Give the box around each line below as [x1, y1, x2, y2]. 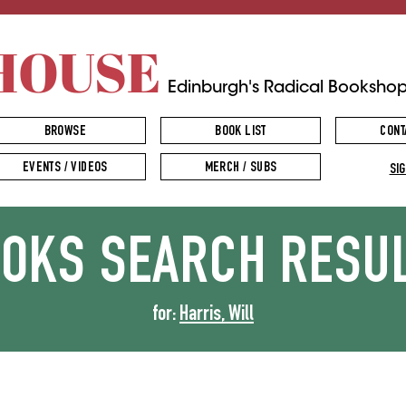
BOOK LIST [215, 125, 266, 140]
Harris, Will [179, 304, 254, 326]
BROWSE [43, 125, 86, 140]
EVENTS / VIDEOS [22, 161, 108, 176]
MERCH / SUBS [204, 161, 277, 176]
